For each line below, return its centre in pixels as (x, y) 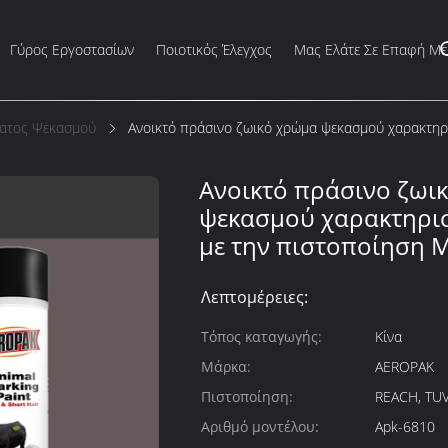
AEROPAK (404, 366)
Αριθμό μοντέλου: (260, 426)
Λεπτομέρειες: (254, 297)
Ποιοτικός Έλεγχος (214, 49)
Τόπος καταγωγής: (261, 336)
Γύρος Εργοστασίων (72, 49)
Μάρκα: (226, 366)
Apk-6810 (405, 426)
